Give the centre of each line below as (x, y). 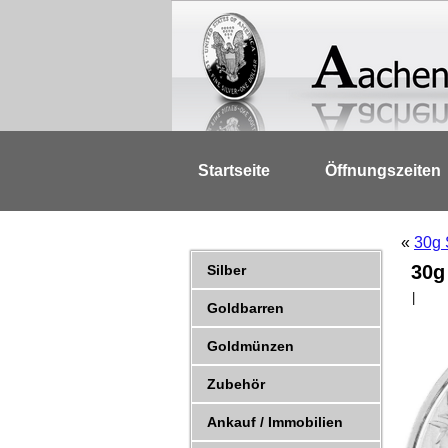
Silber (226, 270)
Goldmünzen (250, 346)
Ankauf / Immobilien (275, 422)
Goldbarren (245, 308)
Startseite (234, 170)
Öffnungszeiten (383, 170)
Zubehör (236, 384)
